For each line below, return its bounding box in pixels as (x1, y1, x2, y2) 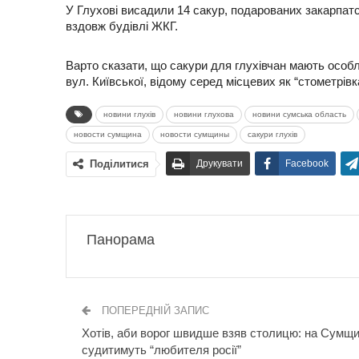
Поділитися (90, 157, 149, 170)
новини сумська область (252, 109, 346, 119)
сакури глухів (248, 129, 297, 139)
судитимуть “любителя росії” (82, 342, 241, 357)
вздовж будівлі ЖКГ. (66, 18, 178, 33)
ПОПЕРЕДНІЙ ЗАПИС (99, 304, 209, 317)
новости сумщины (160, 129, 229, 139)
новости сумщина (74, 129, 142, 139)
